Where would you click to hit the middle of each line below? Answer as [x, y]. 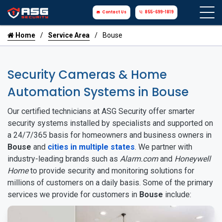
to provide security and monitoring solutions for [111, 171]
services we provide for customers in [73, 194]
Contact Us [114, 12]
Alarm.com [139, 159]
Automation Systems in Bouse [98, 92]
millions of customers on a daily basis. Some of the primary [110, 183]
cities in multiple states [91, 147]
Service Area [69, 35]
